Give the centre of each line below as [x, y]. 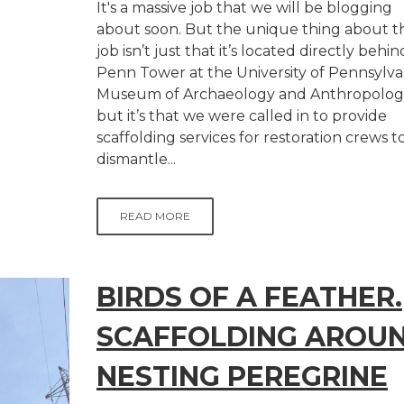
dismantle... [136, 159]
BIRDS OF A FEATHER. [249, 297]
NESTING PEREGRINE [242, 376]
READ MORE [155, 216]
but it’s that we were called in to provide [242, 116]
